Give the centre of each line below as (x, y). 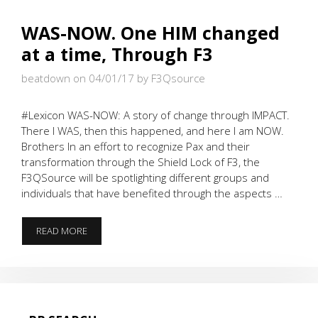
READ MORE (62, 231)
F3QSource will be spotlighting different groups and (145, 177)
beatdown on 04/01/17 (78, 78)
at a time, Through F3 (117, 54)
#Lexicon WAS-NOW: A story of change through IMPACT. (155, 115)
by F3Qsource (171, 78)
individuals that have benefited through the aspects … (152, 193)
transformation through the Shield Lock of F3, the (141, 161)
